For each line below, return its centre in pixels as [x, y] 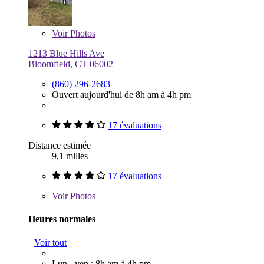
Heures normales [62, 219]
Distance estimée [60, 146]
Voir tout [50, 242]
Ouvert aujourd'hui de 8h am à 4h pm [121, 95]
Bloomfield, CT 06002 [71, 64]
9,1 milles [70, 156]
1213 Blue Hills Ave [66, 54]
